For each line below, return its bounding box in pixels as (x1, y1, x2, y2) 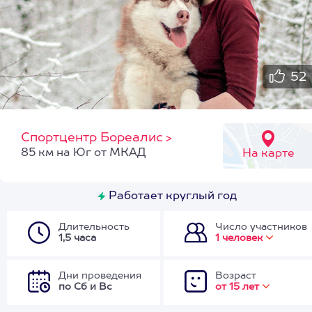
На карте (242, 148, 295, 159)
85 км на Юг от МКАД (21, 148, 146, 159)
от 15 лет (215, 282, 259, 292)
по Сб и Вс (58, 282, 112, 292)
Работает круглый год (106, 191, 237, 202)
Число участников (215, 222, 307, 232)
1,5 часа (58, 233, 96, 243)
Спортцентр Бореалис (21, 132, 163, 144)
